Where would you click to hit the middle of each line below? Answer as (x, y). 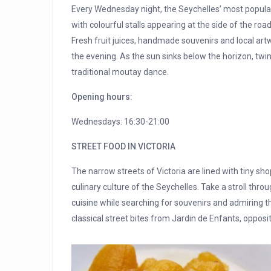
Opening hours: (102, 97)
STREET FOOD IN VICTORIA (123, 147)
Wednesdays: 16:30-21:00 (120, 122)
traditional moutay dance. (120, 72)
